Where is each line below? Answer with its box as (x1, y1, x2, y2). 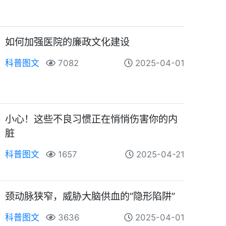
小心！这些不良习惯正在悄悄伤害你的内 (5, 112, 178, 125)
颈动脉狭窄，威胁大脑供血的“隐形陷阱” (5, 190, 176, 202)
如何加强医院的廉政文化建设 (5, 35, 130, 48)
